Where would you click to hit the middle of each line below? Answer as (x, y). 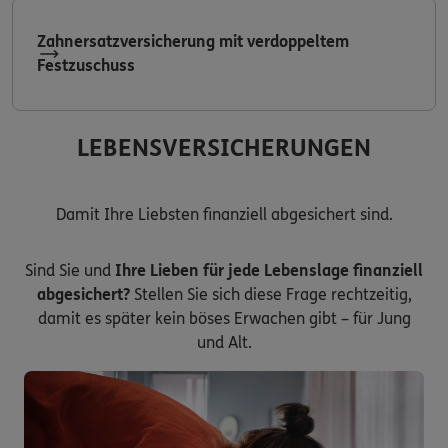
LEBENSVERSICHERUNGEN (224, 148)
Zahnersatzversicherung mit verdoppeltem (193, 41)
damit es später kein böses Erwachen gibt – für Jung (224, 318)
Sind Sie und (68, 270)
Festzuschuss (86, 65)
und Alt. (224, 342)
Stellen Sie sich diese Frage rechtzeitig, (270, 294)
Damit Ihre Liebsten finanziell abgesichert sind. (224, 214)
